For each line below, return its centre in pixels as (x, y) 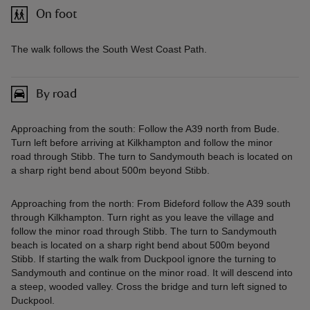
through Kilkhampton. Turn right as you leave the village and (143, 218)
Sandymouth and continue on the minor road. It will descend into (152, 273)
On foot (57, 14)
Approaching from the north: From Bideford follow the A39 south (151, 204)
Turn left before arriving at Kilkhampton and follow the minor (142, 143)
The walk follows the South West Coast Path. (109, 49)
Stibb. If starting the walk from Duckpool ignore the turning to (144, 259)
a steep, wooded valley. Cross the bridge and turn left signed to (149, 287)
